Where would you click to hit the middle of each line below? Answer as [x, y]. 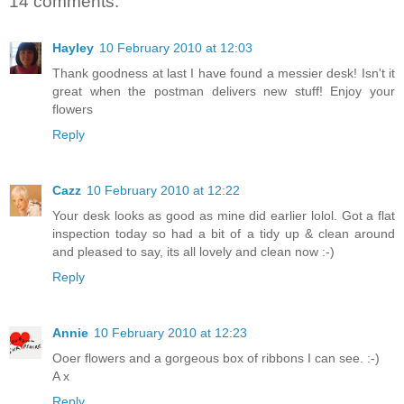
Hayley [73, 48]
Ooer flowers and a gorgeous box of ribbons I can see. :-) [216, 358]
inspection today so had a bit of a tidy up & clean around [224, 234]
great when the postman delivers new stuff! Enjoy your [224, 92]
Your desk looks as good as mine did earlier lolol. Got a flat [224, 216]
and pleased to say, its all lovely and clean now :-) [193, 252]
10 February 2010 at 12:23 [170, 333]
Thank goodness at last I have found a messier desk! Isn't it [224, 73]
